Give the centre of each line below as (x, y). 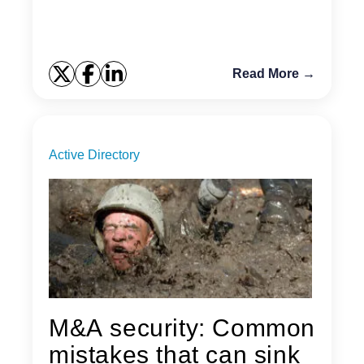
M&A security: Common (182, 328)
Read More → (274, 74)
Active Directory (94, 155)
